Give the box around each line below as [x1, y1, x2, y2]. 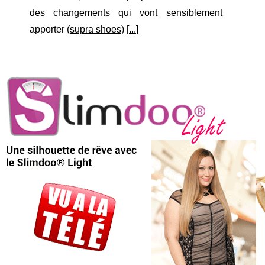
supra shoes [70, 24, 121, 35]
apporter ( [30, 24, 70, 35]
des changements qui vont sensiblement [30, 8, 222, 18]
